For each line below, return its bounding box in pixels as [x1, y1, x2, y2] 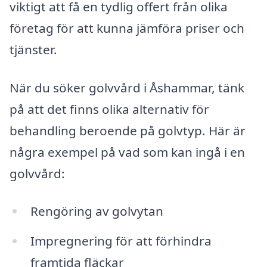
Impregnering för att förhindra [30, 232, 212, 250]
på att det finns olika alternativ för [10, 100, 209, 117]
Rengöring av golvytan [30, 203, 163, 220]
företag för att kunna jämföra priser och [10, 19, 244, 36]
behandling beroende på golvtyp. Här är [10, 122, 246, 139]
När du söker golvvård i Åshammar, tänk [10, 79, 244, 96]
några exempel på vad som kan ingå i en [10, 143, 245, 160]
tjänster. [10, 41, 57, 58]
